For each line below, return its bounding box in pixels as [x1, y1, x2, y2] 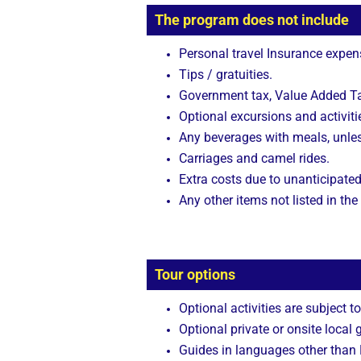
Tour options [155, 266, 235, 284]
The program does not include [155, 11, 349, 29]
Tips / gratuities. [179, 67, 272, 83]
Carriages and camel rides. [179, 151, 330, 167]
